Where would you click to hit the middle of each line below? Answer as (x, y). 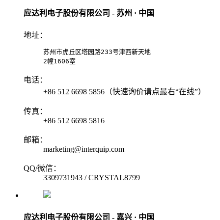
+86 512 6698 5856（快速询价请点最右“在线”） (124, 92)
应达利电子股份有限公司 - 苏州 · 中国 (89, 13)
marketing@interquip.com (84, 149)
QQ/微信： (42, 168)
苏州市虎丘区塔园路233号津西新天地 (97, 52)
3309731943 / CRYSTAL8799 (92, 178)
